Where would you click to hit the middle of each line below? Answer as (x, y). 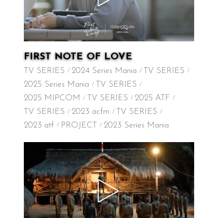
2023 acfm (91, 112)
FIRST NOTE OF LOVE (78, 57)
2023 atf (39, 125)
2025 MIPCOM (52, 98)
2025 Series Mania (56, 84)
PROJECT (79, 125)
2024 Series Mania (104, 71)
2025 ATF (152, 98)
